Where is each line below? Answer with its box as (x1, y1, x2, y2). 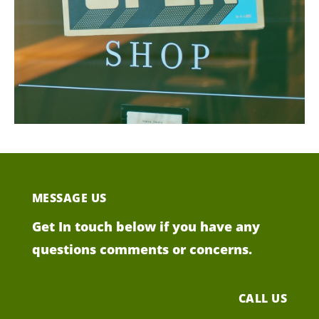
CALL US (238, 291, 288, 307)
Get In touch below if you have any (31, 218, 260, 236)
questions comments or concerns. (31, 241, 252, 258)
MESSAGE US (31, 190, 107, 206)
